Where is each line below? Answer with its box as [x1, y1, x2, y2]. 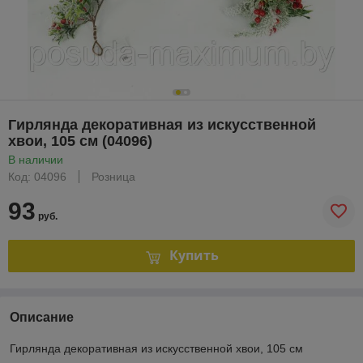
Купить [169, 246, 219, 265]
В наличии [8, 152, 63, 166]
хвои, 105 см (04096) [8, 132, 152, 149]
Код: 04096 [8, 169, 66, 183]
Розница [92, 169, 135, 183]
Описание [10, 310, 74, 324]
